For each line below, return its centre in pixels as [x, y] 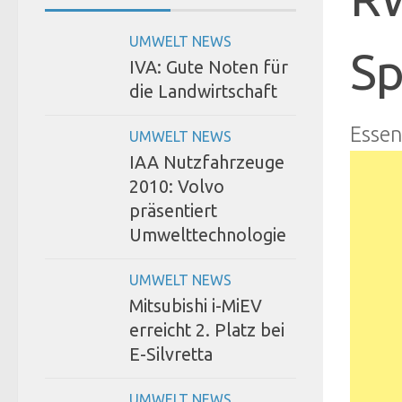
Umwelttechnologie [208, 235]
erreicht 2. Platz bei [207, 330]
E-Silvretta [171, 354]
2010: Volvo [177, 186]
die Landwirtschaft [203, 91]
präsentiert [173, 210]
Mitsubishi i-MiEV [196, 306]
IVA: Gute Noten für [209, 67]
